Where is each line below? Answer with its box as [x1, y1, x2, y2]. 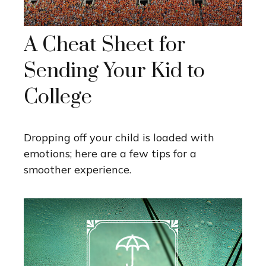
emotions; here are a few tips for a [24, 147, 197, 161]
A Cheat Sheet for [24, 32, 186, 59]
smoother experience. [24, 163, 131, 177]
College [24, 84, 92, 111]
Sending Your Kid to [24, 58, 205, 85]
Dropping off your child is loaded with [24, 131, 214, 145]
